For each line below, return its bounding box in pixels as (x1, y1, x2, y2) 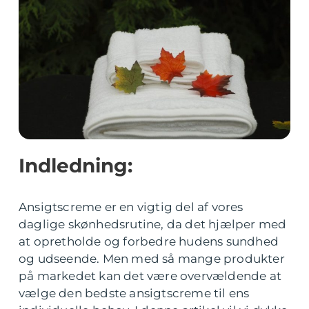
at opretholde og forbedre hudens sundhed (19, 235, 279, 248)
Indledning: (19, 154, 132, 177)
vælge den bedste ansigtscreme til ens (19, 286, 250, 300)
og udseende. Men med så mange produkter (19, 252, 285, 266)
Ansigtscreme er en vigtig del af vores (19, 200, 243, 214)
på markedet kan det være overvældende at (19, 269, 282, 283)
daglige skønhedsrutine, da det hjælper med (19, 217, 287, 231)
